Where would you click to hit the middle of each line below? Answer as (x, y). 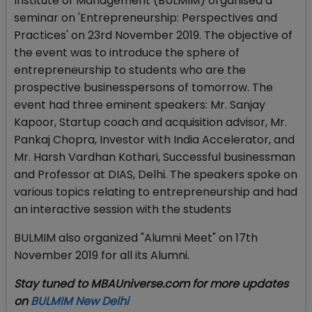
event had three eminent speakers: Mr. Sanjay (140, 105)
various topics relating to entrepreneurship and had (156, 192)
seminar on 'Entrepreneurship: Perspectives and (146, 18)
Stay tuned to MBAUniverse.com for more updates (151, 284)
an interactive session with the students (123, 210)
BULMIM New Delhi (80, 302)
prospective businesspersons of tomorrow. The (143, 88)
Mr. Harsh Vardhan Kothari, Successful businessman (155, 157)
